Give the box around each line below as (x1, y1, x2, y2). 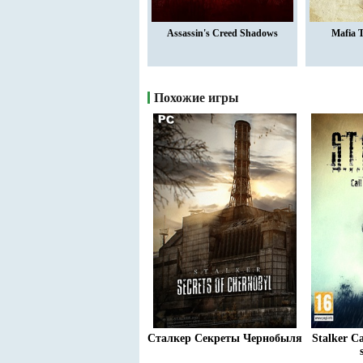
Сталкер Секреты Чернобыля (147, 332, 302, 344)
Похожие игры (154, 91, 239, 105)
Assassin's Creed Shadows (167, 28, 278, 39)
